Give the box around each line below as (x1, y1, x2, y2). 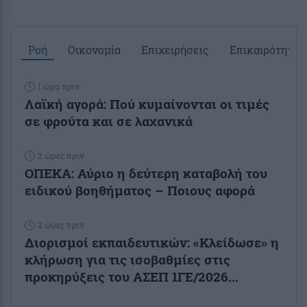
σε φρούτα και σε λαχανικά (25, 112, 193, 130)
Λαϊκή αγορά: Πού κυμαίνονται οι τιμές (25, 95, 269, 113)
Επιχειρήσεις (141, 42, 209, 58)
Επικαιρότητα (230, 42, 299, 58)
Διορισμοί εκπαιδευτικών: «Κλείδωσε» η (25, 234, 279, 251)
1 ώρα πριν (38, 81, 79, 93)
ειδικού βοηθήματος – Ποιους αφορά (25, 182, 255, 199)
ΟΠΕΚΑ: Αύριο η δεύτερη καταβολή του (25, 164, 267, 182)
